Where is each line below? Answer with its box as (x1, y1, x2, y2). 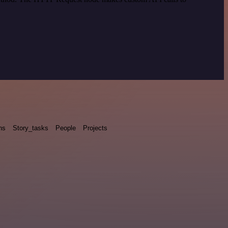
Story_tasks (13, 124, 48, 132)
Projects (83, 124, 107, 132)
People (55, 124, 76, 132)
